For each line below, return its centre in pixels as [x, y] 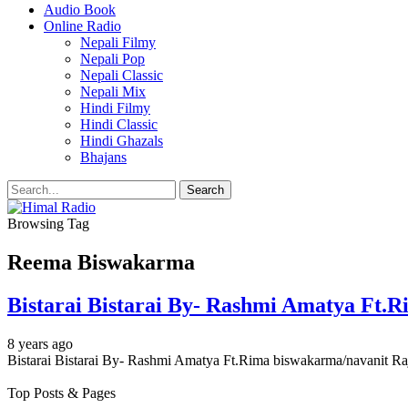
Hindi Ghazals [122, 141]
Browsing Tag [48, 224]
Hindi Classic [119, 124]
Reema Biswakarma [101, 262]
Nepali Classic [122, 75]
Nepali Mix [113, 92]
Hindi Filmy [115, 108]
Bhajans [103, 157]
